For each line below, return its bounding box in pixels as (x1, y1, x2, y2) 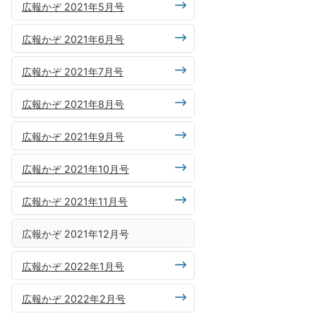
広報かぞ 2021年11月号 (22, 195, 128, 208)
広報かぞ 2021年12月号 (22, 228, 129, 241)
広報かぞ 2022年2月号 (22, 293, 126, 305)
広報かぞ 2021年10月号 (22, 163, 129, 176)
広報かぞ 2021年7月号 (22, 66, 123, 78)
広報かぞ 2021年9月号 (22, 130, 124, 143)
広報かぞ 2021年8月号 (22, 98, 124, 111)
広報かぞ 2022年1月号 (22, 260, 124, 273)
